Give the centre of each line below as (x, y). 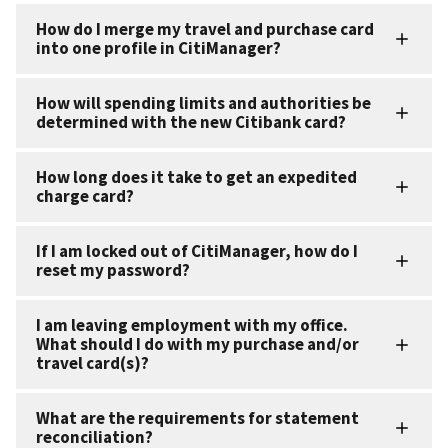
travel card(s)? (92, 363)
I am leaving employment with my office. (192, 325)
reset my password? (113, 270)
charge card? (85, 196)
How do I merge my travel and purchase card (205, 29)
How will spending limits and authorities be (203, 103)
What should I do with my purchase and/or (197, 344)
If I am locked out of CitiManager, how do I (197, 251)
